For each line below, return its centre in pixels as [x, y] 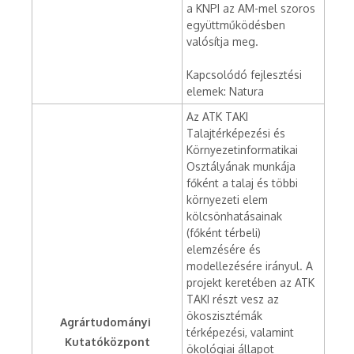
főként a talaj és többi [242, 183]
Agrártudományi [107, 322]
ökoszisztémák [224, 316]
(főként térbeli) [224, 233]
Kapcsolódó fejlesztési [244, 75]
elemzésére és [224, 249]
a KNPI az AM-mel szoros [251, 8]
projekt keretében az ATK [250, 282]
